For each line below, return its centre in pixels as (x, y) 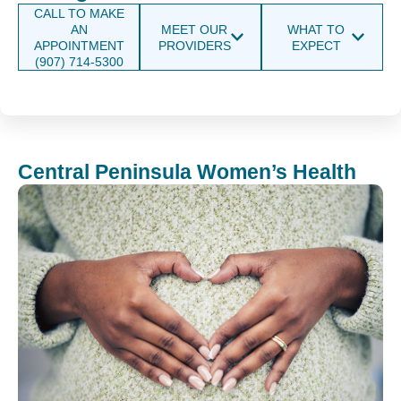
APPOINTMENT (79, 45)
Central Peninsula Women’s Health (187, 172)
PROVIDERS (194, 45)
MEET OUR (194, 29)
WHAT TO (316, 29)
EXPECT (316, 45)
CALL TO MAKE (79, 13)
